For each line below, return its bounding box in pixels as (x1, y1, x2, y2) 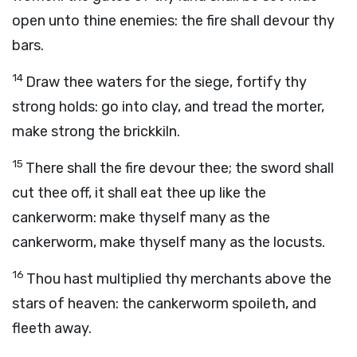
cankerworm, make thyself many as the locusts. (12, 233, 325, 251)
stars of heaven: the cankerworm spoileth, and (12, 295, 316, 312)
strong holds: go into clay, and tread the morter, (12, 98, 324, 116)
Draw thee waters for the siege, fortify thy (25, 73, 307, 91)
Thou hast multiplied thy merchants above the (26, 270, 331, 288)
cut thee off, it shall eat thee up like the (12, 184, 266, 202)
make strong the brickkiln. (12, 123, 180, 140)
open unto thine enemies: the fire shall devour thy (12, 12, 335, 29)
